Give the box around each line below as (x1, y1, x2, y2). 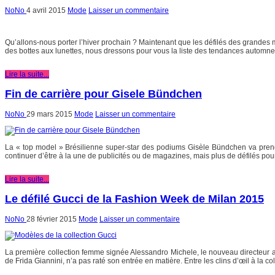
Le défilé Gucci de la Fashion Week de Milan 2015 (5, 193, 264, 206)
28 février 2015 (26, 215, 77, 224)
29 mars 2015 (26, 110, 72, 119)
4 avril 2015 (26, 6, 66, 15)
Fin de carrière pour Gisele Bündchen (5, 88, 202, 101)
